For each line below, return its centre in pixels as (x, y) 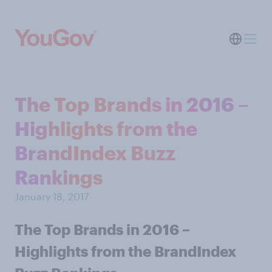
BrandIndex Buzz (95, 153)
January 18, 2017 (52, 196)
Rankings (59, 177)
